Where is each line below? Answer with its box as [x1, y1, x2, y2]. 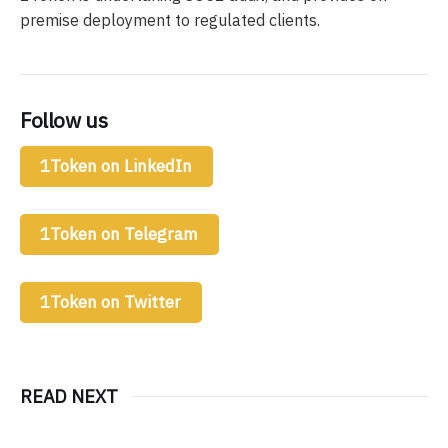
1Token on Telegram [40, 222, 199, 245]
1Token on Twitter [40, 290, 182, 313]
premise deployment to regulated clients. [20, 9, 320, 30]
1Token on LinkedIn [40, 154, 193, 177]
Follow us [20, 106, 108, 135]
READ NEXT [20, 384, 118, 408]
